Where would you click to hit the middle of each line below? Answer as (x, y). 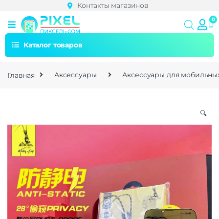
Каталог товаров (53, 45)
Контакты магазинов (112, 5)
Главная (21, 75)
